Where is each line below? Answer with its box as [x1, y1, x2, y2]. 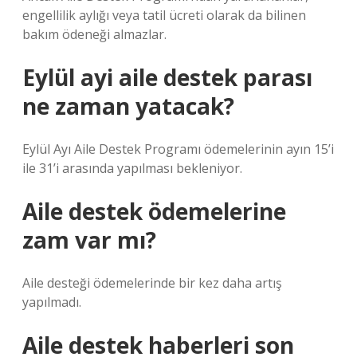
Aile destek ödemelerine [22, 196, 286, 226]
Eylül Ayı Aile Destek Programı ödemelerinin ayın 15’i [22, 140, 334, 158]
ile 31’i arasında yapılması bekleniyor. [22, 159, 242, 177]
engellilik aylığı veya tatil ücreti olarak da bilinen [22, 6, 306, 24]
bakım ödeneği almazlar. [22, 25, 167, 43]
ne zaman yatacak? [22, 91, 234, 121]
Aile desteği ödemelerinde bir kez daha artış [22, 274, 282, 292]
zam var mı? [22, 225, 156, 255]
